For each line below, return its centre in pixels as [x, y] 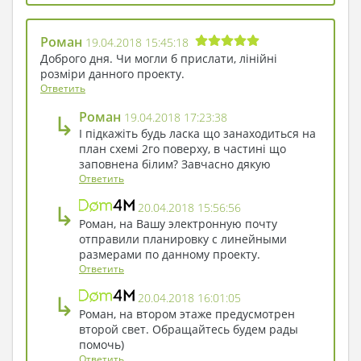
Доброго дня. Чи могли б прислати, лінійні [159, 58]
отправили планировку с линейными [183, 239]
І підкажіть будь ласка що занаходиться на [197, 133]
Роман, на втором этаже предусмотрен [187, 313]
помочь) [102, 344]
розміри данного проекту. [112, 73]
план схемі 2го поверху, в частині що [183, 148]
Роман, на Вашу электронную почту [178, 223]
